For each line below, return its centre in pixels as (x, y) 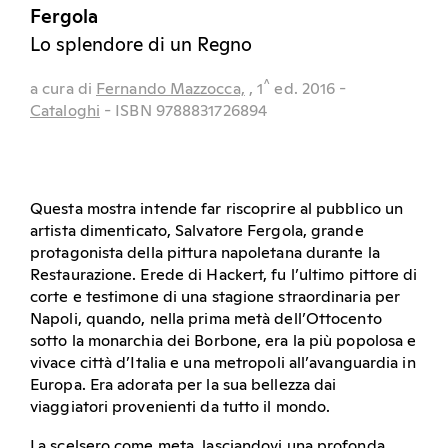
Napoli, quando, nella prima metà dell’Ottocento (206, 318)
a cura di (63, 88)
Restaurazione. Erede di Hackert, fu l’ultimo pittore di (224, 274)
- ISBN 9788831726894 (186, 110)
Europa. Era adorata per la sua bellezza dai (183, 384)
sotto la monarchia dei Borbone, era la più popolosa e (223, 340)
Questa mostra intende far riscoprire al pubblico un (217, 208)
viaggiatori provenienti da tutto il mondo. (180, 406)
